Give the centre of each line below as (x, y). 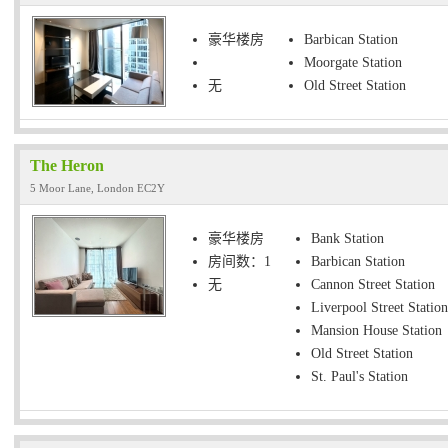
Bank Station (347, 238)
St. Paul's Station (359, 376)
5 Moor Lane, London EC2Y (97, 188)
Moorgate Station (353, 62)
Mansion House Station (376, 330)
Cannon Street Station (373, 284)
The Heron (67, 165)
